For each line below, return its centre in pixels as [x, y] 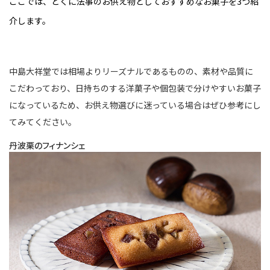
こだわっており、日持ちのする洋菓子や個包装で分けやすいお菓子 [135, 88]
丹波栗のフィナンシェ [47, 145]
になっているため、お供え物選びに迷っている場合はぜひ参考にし [135, 105]
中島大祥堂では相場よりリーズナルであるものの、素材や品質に [131, 71]
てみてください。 [43, 121]
